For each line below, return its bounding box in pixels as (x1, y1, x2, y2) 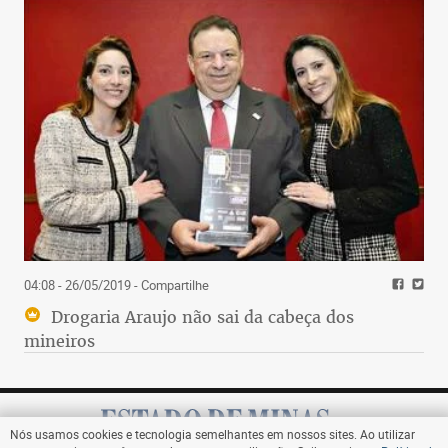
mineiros (24, 329, 95, 352)
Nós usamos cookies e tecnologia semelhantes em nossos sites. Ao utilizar (10, 426, 415, 442)
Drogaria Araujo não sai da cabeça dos (46, 305, 354, 328)
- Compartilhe (131, 275, 209, 294)
